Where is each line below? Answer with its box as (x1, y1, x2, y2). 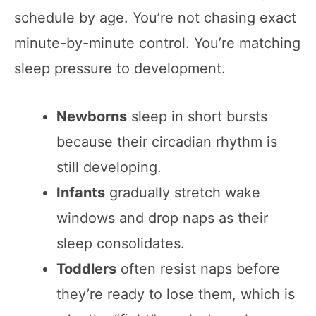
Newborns (56, 107, 127, 125)
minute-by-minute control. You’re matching (14, 34, 300, 51)
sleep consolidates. (56, 234, 185, 252)
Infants (56, 183, 105, 201)
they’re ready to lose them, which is (56, 285, 295, 303)
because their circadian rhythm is (56, 133, 277, 150)
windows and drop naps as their (56, 209, 268, 226)
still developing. (56, 158, 162, 176)
